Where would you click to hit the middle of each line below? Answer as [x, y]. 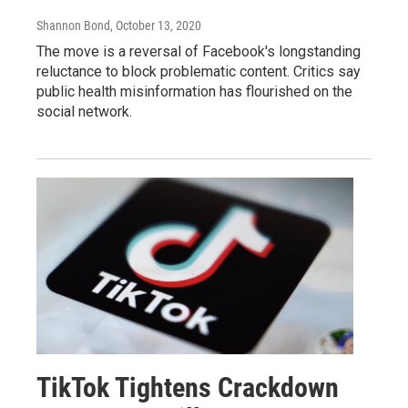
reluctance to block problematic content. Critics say [199, 72]
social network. [84, 112]
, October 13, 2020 [156, 26]
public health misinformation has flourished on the [194, 92]
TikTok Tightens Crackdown [188, 388]
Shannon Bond [73, 26]
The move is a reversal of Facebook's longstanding [199, 52]
